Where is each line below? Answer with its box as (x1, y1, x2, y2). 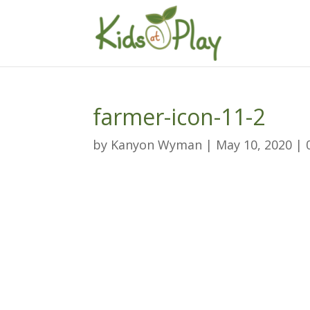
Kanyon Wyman (111, 136, 203, 153)
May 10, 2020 (216, 136, 293, 153)
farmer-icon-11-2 (93, 102, 266, 131)
